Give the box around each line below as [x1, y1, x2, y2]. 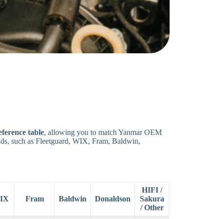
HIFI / [141, 186, 162, 195]
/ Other [140, 203, 164, 212]
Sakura [139, 195, 164, 203]
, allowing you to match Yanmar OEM [44, 128, 162, 136]
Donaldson [95, 195, 131, 203]
